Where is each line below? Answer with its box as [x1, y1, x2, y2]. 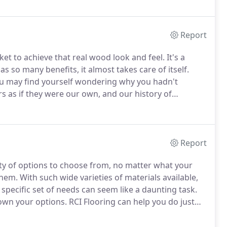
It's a [165, 52, 185, 63]
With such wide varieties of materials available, [18, 172, 198, 183]
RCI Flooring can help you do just [67, 196, 195, 207]
